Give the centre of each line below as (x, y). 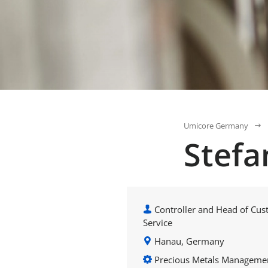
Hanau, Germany (188, 241)
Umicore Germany (216, 125)
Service (158, 222)
